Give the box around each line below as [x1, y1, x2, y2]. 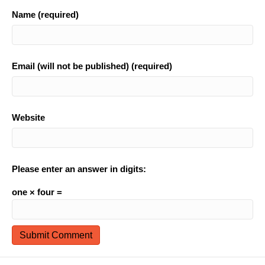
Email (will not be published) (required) [12, 61, 172, 71]
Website [12, 112, 45, 122]
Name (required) [12, 9, 79, 20]
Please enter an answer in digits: [12, 164, 146, 174]
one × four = [12, 187, 62, 197]
